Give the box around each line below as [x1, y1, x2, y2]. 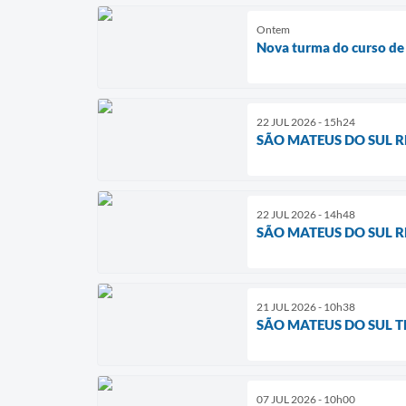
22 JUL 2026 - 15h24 [256, 114, 355, 129]
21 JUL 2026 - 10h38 [256, 299, 355, 314]
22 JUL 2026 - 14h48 [256, 207, 355, 221]
